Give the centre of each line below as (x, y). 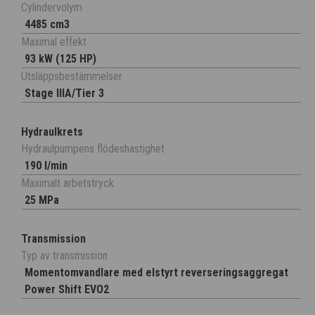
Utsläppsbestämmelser (72, 77)
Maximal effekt (54, 42)
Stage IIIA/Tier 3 (64, 94)
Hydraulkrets (52, 132)
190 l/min (46, 166)
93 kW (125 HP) (60, 59)
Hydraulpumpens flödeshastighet (93, 149)
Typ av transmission (64, 256)
